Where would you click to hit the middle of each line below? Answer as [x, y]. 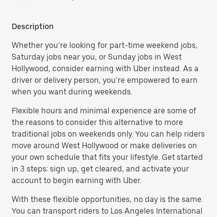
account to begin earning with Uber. [77, 180]
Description [33, 26]
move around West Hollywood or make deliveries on [104, 146]
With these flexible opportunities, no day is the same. [107, 199]
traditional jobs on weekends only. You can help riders [108, 134]
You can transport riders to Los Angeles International [107, 211]
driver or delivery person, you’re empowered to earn [105, 80]
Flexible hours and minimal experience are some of [104, 111]
